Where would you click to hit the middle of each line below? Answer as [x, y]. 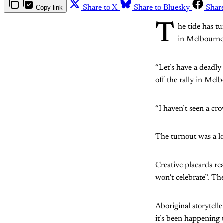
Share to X [100, 8]
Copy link [49, 7]
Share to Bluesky [162, 8]
